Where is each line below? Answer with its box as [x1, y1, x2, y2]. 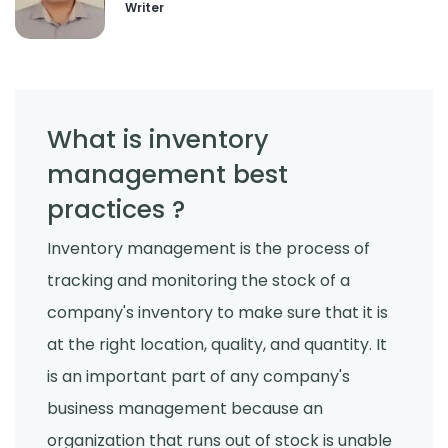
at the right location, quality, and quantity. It [47, 333, 387, 357]
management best [47, 156, 288, 192]
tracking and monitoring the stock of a [47, 269, 350, 293]
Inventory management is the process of [47, 237, 370, 261]
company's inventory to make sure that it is [47, 301, 388, 325]
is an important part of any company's [47, 365, 350, 389]
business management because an [47, 397, 323, 421]
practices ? [47, 191, 185, 227]
